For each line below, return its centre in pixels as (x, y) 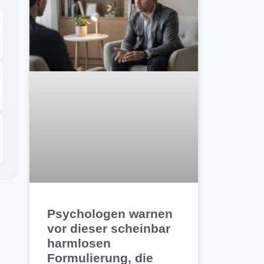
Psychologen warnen (110, 214)
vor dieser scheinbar (109, 229)
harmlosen (79, 243)
